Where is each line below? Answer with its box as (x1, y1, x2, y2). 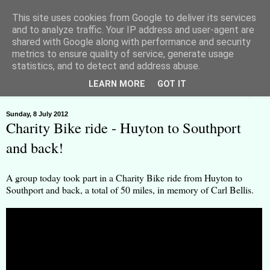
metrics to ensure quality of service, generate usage (12, 48, 234, 60)
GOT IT (157, 79, 186, 90)
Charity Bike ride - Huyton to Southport (6, 118, 241, 138)
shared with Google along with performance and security (12, 36, 251, 48)
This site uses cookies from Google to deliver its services (12, 12, 256, 24)
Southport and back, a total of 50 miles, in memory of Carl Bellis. (6, 183, 254, 196)
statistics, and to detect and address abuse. (12, 60, 200, 72)
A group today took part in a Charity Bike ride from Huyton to (6, 171, 242, 184)
